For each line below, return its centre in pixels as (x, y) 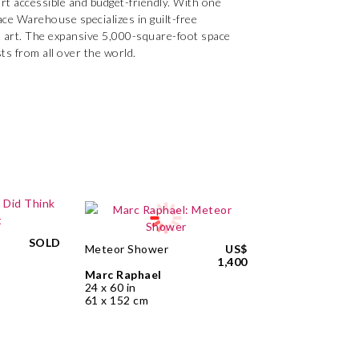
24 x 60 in (110, 287)
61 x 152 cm (117, 300)
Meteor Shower (127, 249)
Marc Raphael (123, 274)
